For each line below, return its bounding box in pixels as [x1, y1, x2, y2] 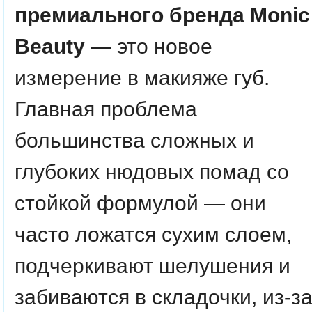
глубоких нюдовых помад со [15, 160, 289, 183]
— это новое [85, 35, 212, 58]
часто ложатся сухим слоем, [15, 223, 292, 246]
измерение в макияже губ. [15, 66, 270, 89]
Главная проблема [15, 97, 197, 120]
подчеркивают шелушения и [15, 254, 290, 277]
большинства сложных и [15, 129, 254, 152]
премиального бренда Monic [15, 3, 310, 26]
